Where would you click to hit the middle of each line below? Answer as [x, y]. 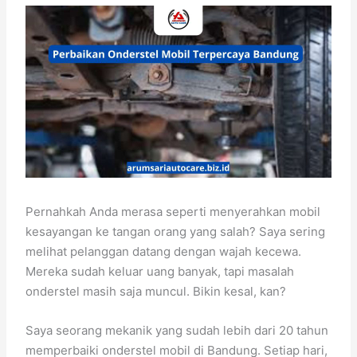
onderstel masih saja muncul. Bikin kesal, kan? [156, 291]
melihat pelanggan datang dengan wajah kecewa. [164, 251]
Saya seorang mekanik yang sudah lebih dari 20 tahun [177, 330]
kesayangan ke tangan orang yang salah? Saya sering [176, 231]
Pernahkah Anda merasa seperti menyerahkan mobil [173, 211]
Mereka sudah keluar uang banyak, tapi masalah [160, 271]
